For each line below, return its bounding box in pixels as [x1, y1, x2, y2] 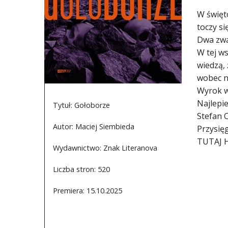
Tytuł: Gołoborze [53, 100, 110, 110]
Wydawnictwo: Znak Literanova [53, 142, 157, 153]
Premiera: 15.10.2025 [53, 185, 122, 195]
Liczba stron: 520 [53, 164, 110, 174]
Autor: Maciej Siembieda [53, 121, 134, 131]
